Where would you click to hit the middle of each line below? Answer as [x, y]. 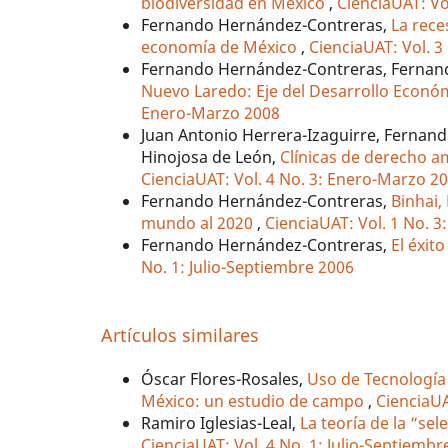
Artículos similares [180, 334]
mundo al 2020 [199, 222]
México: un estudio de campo [255, 401]
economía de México [221, 46]
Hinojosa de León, [211, 156]
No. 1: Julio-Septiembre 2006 [248, 266]
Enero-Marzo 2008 [211, 112]
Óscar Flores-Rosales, [224, 379]
